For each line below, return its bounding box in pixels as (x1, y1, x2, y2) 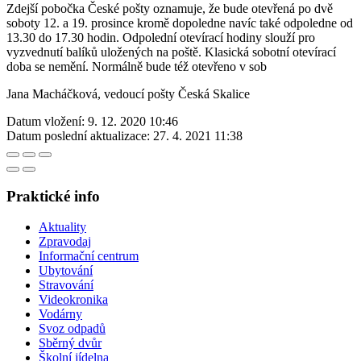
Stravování (39, 278, 93, 293)
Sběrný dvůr (39, 336, 102, 351)
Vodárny (39, 307, 82, 322)
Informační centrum (39, 249, 139, 263)
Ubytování (39, 263, 93, 278)
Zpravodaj (39, 234, 91, 249)
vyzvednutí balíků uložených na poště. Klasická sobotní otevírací (6, 44, 336, 59)
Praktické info (6, 187, 100, 205)
